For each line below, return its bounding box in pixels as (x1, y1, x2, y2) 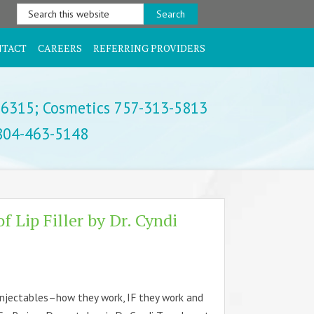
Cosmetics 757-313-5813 (39, 97, 207, 118)
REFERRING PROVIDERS (93, 41, 205, 55)
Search (16, 4, 48, 17)
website (16, 35, 53, 48)
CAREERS (38, 41, 82, 55)
